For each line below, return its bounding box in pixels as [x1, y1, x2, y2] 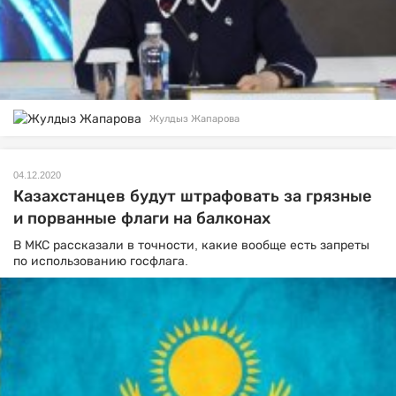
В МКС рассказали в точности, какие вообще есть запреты [13, 238, 369, 253]
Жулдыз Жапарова [149, 112, 240, 124]
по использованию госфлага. [13, 254, 188, 269]
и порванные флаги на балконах [13, 209, 270, 228]
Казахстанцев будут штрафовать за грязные [13, 187, 372, 206]
